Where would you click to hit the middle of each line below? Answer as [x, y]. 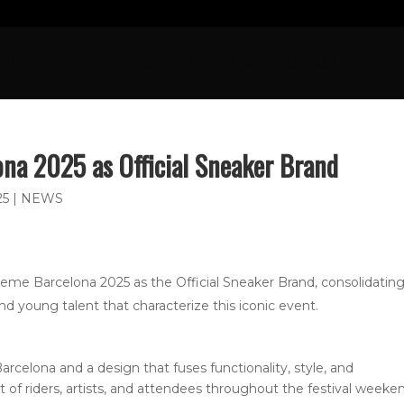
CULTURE [311, 63]
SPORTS [206, 63]
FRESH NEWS [104, 63]
